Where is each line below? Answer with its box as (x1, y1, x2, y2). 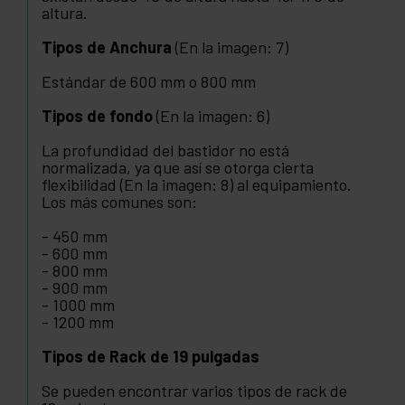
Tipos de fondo (42, 106, 153, 127)
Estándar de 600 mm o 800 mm (42, 71, 256, 92)
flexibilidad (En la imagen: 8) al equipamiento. (42, 174, 352, 195)
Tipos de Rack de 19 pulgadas (42, 346, 259, 367)
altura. (42, 3, 88, 24)
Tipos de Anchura (42, 37, 172, 58)
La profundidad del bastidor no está (42, 140, 289, 161)
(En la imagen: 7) (172, 37, 288, 58)
